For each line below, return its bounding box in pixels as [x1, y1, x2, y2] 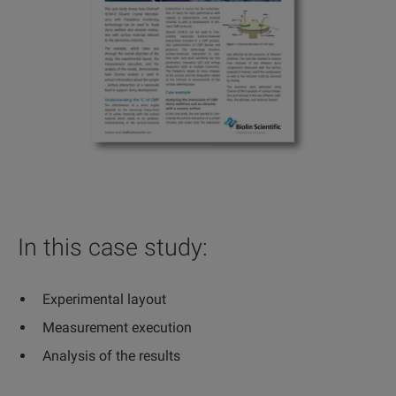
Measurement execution [42, 318, 192, 336]
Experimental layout [42, 290, 166, 308]
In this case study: [18, 233, 208, 262]
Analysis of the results [42, 346, 180, 364]
